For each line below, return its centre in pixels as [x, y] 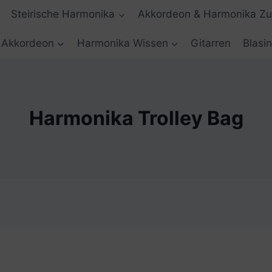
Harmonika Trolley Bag [136, 118]
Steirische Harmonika [63, 14]
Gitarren [211, 43]
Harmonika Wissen [122, 43]
